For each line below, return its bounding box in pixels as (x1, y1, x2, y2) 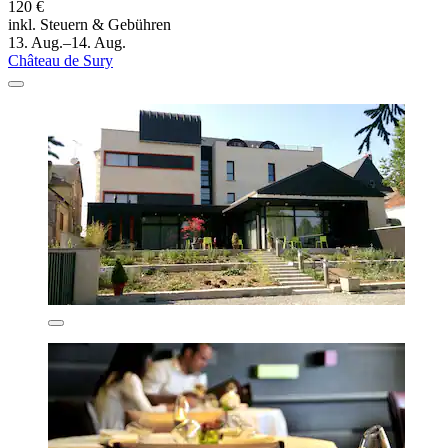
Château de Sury (8, 51, 113, 69)
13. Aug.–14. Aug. (8, 33, 126, 51)
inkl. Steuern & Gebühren (8, 15, 171, 33)
